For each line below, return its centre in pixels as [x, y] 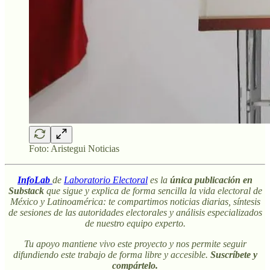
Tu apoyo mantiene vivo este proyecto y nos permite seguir [135, 243]
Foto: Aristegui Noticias [74, 148]
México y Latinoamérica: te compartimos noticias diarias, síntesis [135, 201]
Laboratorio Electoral [106, 180]
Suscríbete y [234, 254]
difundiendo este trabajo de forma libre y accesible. [111, 254]
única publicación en [211, 180]
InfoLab [34, 180]
